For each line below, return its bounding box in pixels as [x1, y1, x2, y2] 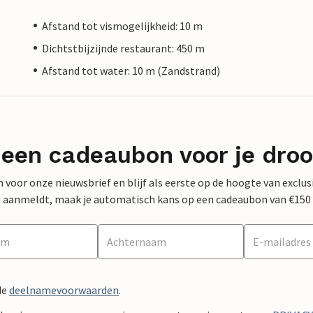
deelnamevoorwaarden [9, 282, 119, 297]
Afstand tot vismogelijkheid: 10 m [42, 18, 203, 33]
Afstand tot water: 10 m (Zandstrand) [42, 63, 220, 78]
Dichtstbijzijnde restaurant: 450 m [42, 41, 205, 55]
